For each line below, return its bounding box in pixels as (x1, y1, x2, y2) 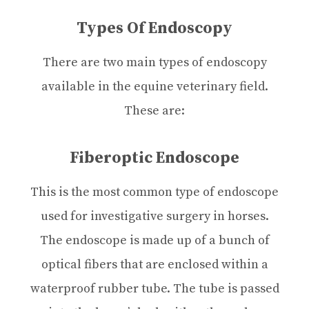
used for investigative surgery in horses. (40, 208, 269, 224)
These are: (124, 102, 185, 119)
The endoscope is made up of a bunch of (39, 232, 270, 248)
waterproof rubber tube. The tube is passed (30, 280, 279, 297)
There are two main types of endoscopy (42, 54, 267, 70)
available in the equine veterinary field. (41, 78, 268, 94)
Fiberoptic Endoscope (70, 148, 239, 168)
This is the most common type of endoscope (30, 183, 279, 200)
